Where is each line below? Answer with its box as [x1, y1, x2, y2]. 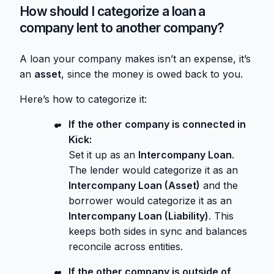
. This [209, 210, 234, 223]
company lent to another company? [20, 20, 224, 36]
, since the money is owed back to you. [61, 68, 243, 81]
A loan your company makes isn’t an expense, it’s [20, 53, 251, 65]
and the [200, 179, 238, 192]
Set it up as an [68, 149, 138, 161]
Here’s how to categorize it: [20, 93, 147, 106]
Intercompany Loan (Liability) [68, 210, 209, 223]
